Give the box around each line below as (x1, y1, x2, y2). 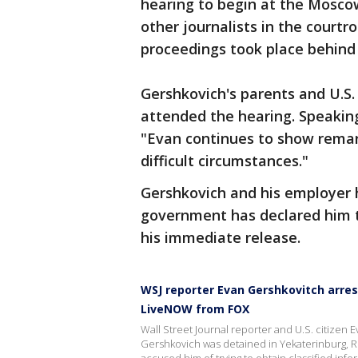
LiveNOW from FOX (141, 301, 249, 317)
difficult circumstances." (141, 151, 308, 171)
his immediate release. (141, 228, 300, 248)
